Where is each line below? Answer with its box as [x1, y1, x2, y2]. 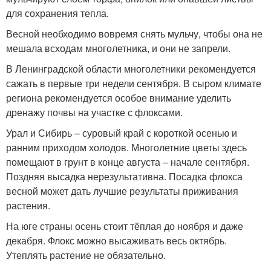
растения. [6, 198, 50, 213]
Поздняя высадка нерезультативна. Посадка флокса [6, 169, 243, 184]
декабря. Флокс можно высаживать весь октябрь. [6, 233, 227, 248]
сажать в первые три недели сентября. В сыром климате [6, 76, 261, 91]
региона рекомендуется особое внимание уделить [6, 91, 231, 105]
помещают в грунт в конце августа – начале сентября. [6, 155, 249, 169]
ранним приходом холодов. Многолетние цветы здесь [6, 140, 247, 155]
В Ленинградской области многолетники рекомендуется [6, 62, 256, 76]
